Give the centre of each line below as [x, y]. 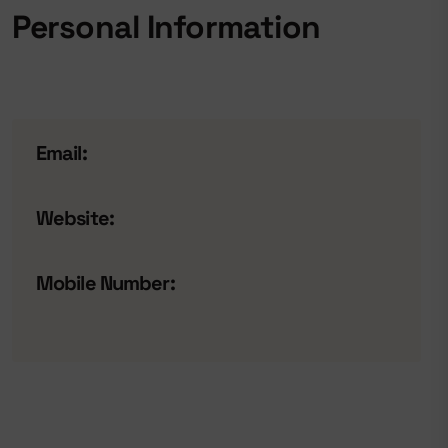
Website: [75, 218]
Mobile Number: [105, 283]
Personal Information [166, 27]
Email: [61, 153]
